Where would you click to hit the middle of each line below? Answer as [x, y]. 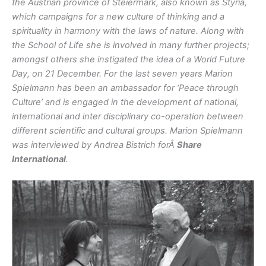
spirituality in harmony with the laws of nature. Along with [128, 31]
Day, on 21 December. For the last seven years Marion [122, 74]
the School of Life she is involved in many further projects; [131, 45]
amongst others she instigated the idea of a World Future [129, 60]
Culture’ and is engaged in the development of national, [125, 102]
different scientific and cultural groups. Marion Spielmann [127, 131]
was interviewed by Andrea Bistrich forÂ [94, 145]
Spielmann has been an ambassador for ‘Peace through [125, 88]
